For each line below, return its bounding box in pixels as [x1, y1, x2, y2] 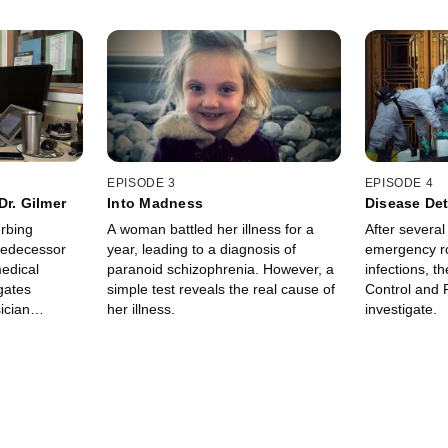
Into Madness [107, 195, 204, 212]
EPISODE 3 [107, 176, 176, 191]
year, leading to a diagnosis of [107, 241, 297, 258]
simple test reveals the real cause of [107, 281, 336, 298]
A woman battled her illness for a [107, 221, 315, 238]
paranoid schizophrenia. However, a [107, 261, 335, 278]
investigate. [364, 301, 437, 318]
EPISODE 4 [364, 176, 434, 191]
